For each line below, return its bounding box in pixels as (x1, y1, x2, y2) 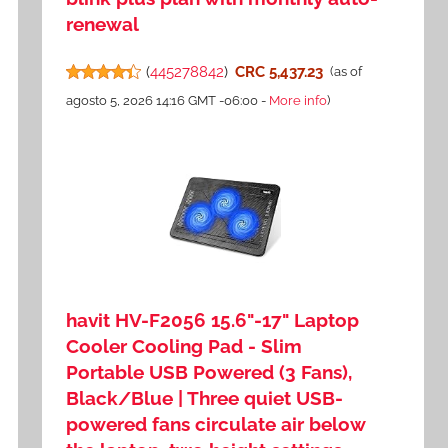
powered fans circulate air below (66, 413, 366, 436)
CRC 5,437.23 (234, 62, 323, 81)
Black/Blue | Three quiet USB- (66, 387, 344, 410)
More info (269, 93, 328, 109)
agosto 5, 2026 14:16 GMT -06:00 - (66, 93, 270, 109)
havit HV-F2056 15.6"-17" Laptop (66, 309, 360, 332)
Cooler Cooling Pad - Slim (66, 335, 303, 358)
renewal (66, 13, 140, 36)
